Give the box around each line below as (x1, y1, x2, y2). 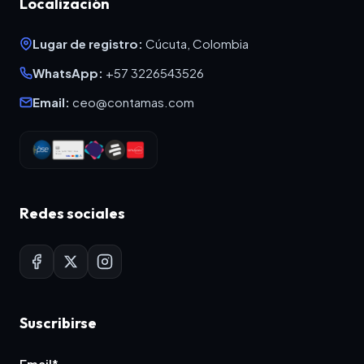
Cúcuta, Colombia (143, 36, 249, 52)
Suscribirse (19, 314, 97, 333)
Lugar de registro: (32, 36, 143, 52)
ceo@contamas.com (72, 94, 194, 110)
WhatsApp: (32, 65, 103, 81)
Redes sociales (19, 204, 125, 223)
